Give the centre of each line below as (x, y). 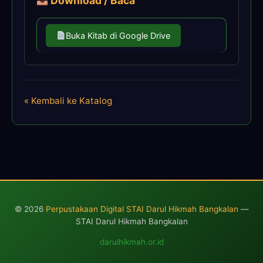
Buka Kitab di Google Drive (118, 36)
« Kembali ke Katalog (68, 101)
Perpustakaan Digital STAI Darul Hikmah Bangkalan (142, 209)
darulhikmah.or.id (131, 242)
